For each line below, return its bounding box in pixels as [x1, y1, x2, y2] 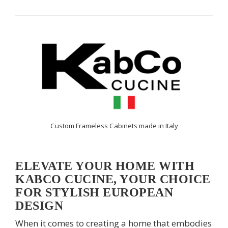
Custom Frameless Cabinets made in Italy [50, 121, 178, 130]
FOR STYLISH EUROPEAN [15, 186, 173, 199]
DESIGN [15, 199, 63, 212]
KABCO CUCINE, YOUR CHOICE [15, 173, 211, 186]
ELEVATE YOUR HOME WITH [15, 159, 194, 173]
